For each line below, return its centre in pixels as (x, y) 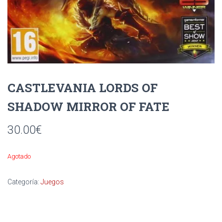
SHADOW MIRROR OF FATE (88, 106)
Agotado (19, 156)
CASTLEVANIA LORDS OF (83, 87)
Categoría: (24, 182)
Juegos (52, 182)
